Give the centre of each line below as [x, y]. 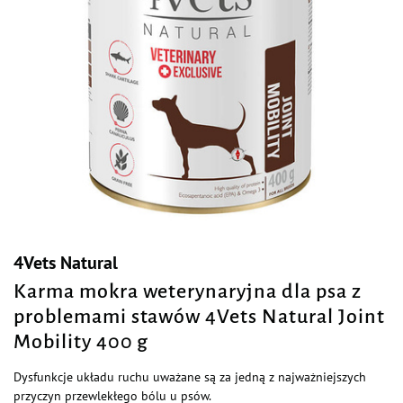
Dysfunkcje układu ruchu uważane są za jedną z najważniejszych [190, 377]
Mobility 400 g [81, 342]
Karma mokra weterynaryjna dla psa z [188, 291]
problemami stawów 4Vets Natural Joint [199, 317]
